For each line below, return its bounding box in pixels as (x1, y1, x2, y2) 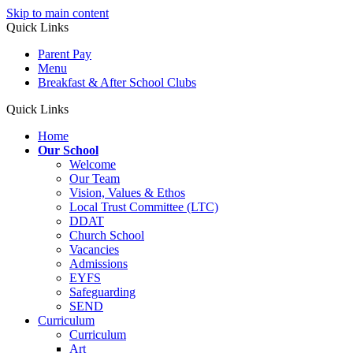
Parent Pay (38, 47, 91, 61)
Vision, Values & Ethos (69, 186, 185, 199)
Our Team (69, 172, 120, 185)
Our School (38, 143, 98, 157)
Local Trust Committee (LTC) (69, 200, 218, 214)
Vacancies (69, 243, 119, 256)
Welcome (69, 158, 116, 171)
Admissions (69, 257, 128, 270)
